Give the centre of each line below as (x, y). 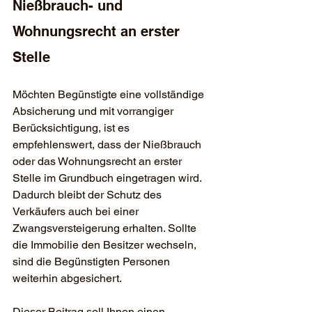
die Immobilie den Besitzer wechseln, (106, 245)
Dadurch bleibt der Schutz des (88, 195)
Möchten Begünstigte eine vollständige (110, 95)
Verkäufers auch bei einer (77, 212)
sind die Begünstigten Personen (93, 262)
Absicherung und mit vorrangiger (94, 111)
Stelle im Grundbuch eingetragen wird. (108, 178)
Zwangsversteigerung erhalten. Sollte (106, 228)
